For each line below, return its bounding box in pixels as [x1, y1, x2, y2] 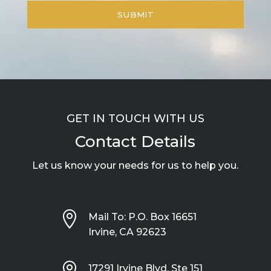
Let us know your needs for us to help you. [32, 159, 239, 171]
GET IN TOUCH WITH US [66, 111, 204, 125]
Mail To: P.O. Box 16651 [88, 211, 197, 223]
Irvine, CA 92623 [88, 226, 166, 238]
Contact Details [75, 131, 196, 151]
